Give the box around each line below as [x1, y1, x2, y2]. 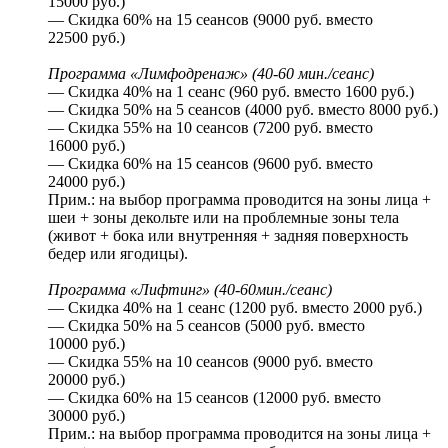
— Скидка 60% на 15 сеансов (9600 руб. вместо [48, 154, 373, 172]
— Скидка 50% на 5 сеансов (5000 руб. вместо [48, 316, 365, 334]
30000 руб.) [48, 406, 125, 424]
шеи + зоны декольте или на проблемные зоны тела [48, 208, 399, 226]
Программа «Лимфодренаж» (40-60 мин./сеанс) [48, 64, 374, 82]
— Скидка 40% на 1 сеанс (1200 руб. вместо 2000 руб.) [48, 298, 422, 316]
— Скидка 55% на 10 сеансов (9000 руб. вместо [48, 352, 373, 370]
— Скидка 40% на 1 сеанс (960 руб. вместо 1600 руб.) [48, 82, 414, 100]
